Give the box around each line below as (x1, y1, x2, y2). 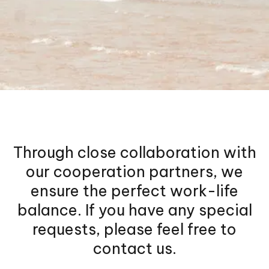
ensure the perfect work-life (31, 181, 238, 201)
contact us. (92, 239, 177, 258)
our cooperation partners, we (26, 162, 243, 181)
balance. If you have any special (17, 201, 252, 220)
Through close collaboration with (13, 143, 256, 162)
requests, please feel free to (32, 220, 237, 239)
